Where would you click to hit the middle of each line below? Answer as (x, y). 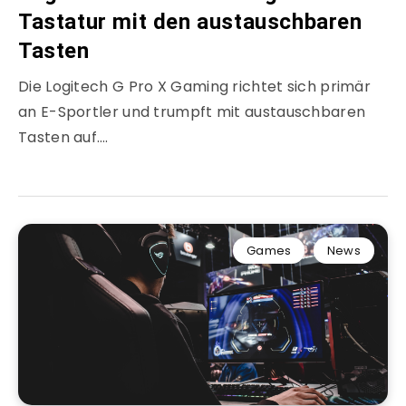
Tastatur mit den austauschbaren (190, 22)
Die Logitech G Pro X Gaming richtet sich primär (195, 87)
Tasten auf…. (63, 138)
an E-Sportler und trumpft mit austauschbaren (192, 112)
